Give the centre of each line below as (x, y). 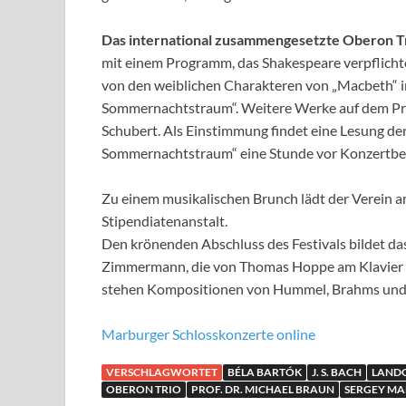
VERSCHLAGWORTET (162, 372)
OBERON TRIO (144, 390)
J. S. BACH (337, 372)
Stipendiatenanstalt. (164, 221)
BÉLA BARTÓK (265, 372)
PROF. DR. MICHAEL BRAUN (263, 390)
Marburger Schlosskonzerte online (208, 334)
